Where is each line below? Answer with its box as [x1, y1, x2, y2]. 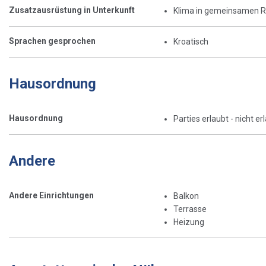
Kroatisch [173, 36, 208, 46]
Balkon [173, 191, 199, 201]
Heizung [173, 217, 204, 227]
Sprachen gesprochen [9, 36, 96, 46]
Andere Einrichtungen [9, 190, 94, 200]
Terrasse [173, 204, 207, 214]
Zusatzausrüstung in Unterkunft [9, 5, 135, 15]
